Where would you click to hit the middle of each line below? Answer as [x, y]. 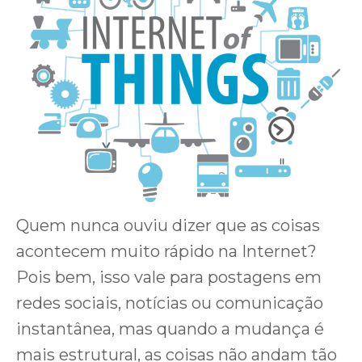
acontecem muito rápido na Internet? [166, 252]
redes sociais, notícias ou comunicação [170, 303]
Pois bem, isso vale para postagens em [169, 278]
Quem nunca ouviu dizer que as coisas [168, 226]
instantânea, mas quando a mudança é [170, 329]
